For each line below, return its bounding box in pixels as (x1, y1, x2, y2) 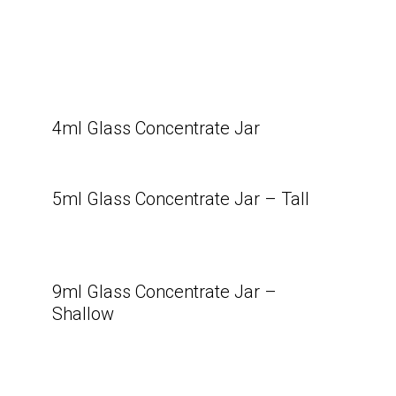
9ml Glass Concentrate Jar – (52, 281, 278, 302)
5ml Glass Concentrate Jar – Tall (52, 188, 310, 209)
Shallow (52, 303, 115, 324)
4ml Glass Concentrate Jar (52, 118, 261, 139)
